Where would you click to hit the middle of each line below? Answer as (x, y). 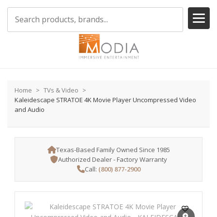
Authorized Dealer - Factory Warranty (112, 159)
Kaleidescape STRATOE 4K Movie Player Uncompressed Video (105, 100)
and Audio (30, 109)
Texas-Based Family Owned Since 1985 (113, 150)
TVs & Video (61, 90)
